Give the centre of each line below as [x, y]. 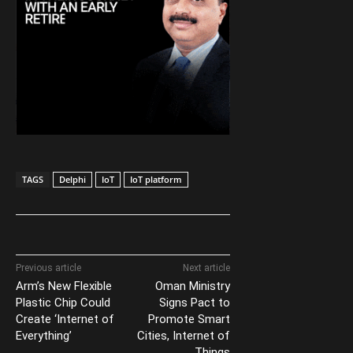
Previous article [48, 268]
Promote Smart [189, 319]
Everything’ [44, 335]
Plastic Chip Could [63, 302]
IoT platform [156, 179]
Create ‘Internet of [65, 319]
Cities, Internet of [183, 335]
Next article [206, 268]
